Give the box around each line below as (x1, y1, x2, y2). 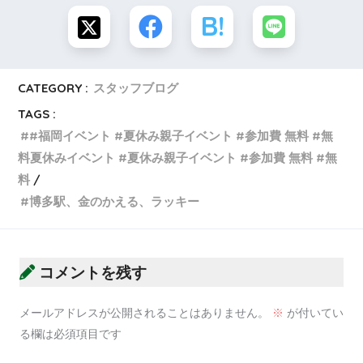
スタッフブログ (93, 79, 179, 96)
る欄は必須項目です (19, 327, 122, 340)
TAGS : (18, 105, 57, 122)
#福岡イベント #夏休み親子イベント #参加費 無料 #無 (29, 127, 334, 143)
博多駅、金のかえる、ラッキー (29, 193, 200, 209)
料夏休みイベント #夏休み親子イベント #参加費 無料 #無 (18, 149, 338, 165)
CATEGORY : (18, 79, 89, 96)
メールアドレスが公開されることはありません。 (19, 305, 269, 319)
